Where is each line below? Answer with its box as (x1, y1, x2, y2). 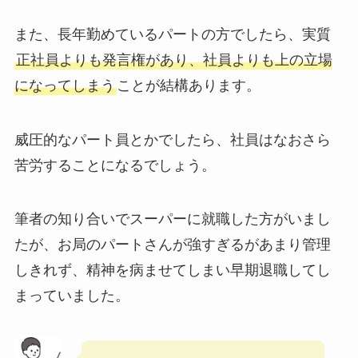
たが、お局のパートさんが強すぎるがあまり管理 (14, 237, 331, 253)
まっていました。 (14, 288, 129, 304)
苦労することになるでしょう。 (14, 157, 216, 173)
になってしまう (14, 77, 115, 93)
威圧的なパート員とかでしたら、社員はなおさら (14, 131, 331, 148)
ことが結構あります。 (116, 77, 261, 93)
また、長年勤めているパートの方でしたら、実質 (14, 26, 331, 42)
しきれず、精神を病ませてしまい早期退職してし (14, 262, 331, 279)
